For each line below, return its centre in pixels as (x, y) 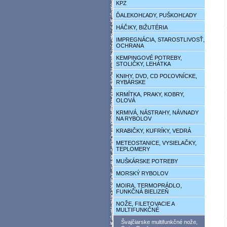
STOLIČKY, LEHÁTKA (143, 64)
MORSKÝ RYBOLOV (142, 173)
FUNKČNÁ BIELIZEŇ (142, 192)
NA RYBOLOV (134, 119)
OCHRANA (130, 46)
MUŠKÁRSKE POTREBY (147, 161)
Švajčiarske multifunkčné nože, (159, 222)
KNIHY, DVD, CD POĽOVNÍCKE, (157, 76)
